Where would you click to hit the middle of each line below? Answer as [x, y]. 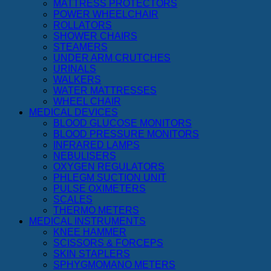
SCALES [73, 199]
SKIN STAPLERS [92, 253]
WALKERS [77, 79]
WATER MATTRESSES [105, 90]
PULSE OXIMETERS [100, 188]
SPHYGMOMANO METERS [114, 264]
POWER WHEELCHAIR [106, 14]
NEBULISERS [85, 155]
